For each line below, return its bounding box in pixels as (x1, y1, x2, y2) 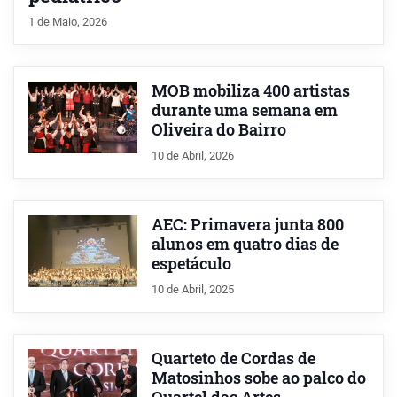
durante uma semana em (151, 99, 338, 121)
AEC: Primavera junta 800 (151, 214, 344, 235)
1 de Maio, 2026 (28, 14, 107, 28)
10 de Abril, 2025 (151, 282, 234, 296)
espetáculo (151, 253, 231, 274)
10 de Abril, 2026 (151, 148, 234, 162)
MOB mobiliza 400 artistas (151, 80, 350, 101)
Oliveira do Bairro (151, 119, 286, 140)
